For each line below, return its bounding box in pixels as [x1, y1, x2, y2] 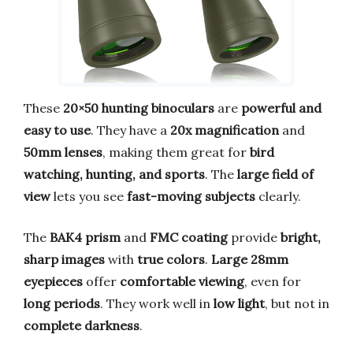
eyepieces [24, 273, 83, 290]
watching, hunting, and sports [24, 166, 205, 183]
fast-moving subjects [127, 188, 255, 205]
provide [228, 229, 281, 246]
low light [214, 295, 265, 312]
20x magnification [170, 122, 279, 139]
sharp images [24, 251, 105, 268]
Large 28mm [211, 251, 288, 268]
